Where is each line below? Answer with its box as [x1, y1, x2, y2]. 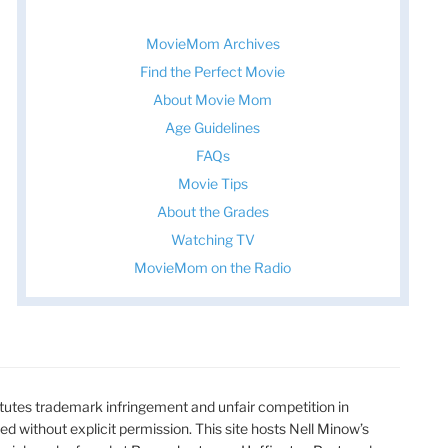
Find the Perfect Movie [140, 62, 286, 80]
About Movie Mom [153, 90, 273, 108]
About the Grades [156, 202, 269, 220]
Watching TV [170, 230, 255, 248]
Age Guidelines [165, 118, 261, 136]
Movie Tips [177, 174, 248, 192]
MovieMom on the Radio [134, 258, 292, 276]
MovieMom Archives [145, 34, 280, 52]
